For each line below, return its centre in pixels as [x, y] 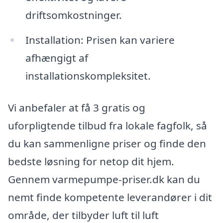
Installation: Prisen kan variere [100, 40]
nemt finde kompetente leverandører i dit [110, 197]
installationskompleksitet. [88, 75]
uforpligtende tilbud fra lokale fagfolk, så [108, 125]
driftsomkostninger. [73, 15]
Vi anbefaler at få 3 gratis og [77, 107]
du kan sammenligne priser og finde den [107, 143]
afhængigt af [56, 57]
